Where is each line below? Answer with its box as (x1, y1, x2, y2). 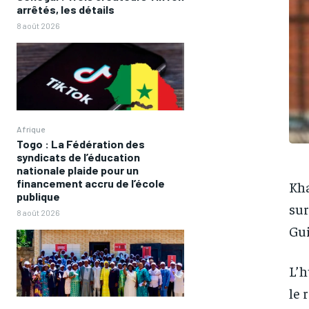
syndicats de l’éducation (17, 150, 140, 163)
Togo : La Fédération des (17, 137, 145, 150)
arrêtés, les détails (17, 3, 114, 17)
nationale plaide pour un (17, 163, 139, 177)
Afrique (17, 123, 45, 134)
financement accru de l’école (17, 176, 165, 190)
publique (17, 189, 60, 203)
